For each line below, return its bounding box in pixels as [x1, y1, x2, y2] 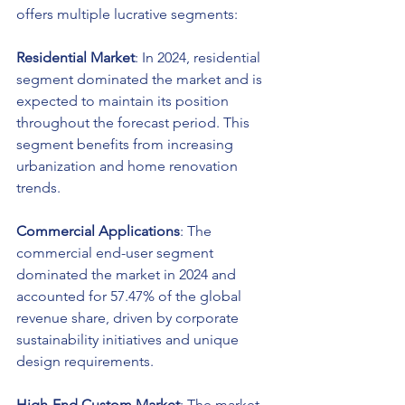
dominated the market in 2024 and [16, 266, 240, 284]
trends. [16, 179, 61, 197]
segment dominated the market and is [16, 71, 266, 89]
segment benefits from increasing [16, 136, 237, 154]
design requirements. [16, 353, 154, 371]
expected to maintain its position [16, 92, 232, 110]
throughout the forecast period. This [16, 114, 253, 132]
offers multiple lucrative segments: [16, 5, 238, 24]
